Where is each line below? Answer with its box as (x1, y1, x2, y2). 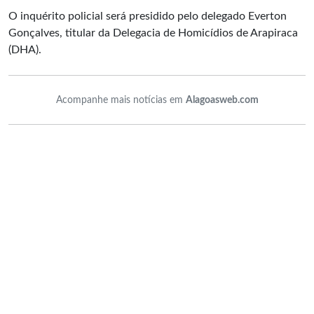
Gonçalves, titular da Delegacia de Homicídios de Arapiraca (8, 27, 298, 39)
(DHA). (8, 43, 41, 55)
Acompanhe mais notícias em (55, 94, 186, 105)
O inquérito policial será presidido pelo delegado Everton (8, 10, 287, 22)
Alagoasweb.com (185, 94, 259, 105)
